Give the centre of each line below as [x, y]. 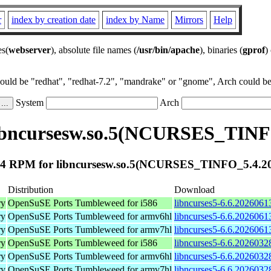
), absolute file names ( [94, 50]
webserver [30, 50]
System [30, 103]
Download [194, 189]
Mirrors [189, 20]
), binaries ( [221, 50]
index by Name [135, 20]
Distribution [31, 189]
